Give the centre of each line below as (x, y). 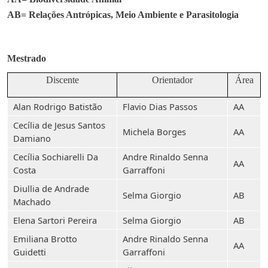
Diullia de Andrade (51, 188)
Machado (32, 202)
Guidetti (30, 252)
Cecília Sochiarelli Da (56, 157)
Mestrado (27, 58)
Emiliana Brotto (45, 239)
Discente (62, 80)
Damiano (32, 138)
